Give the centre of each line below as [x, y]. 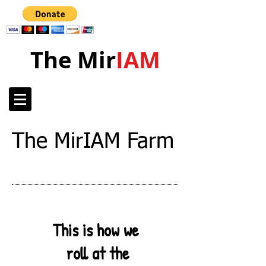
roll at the [94, 253]
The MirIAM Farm [93, 142]
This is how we [94, 230]
